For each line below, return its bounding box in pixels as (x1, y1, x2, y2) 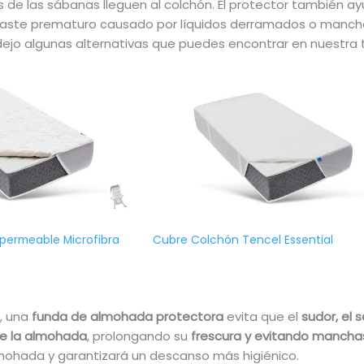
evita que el (223, 307, 301, 325)
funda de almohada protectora (31, 307, 223, 325)
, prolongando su (86, 327, 191, 344)
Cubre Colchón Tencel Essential (153, 232, 334, 249)
